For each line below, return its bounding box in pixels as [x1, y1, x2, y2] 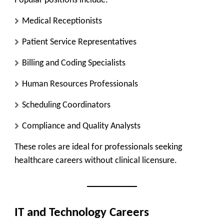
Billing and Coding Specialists [22, 58, 125, 68]
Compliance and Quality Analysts [22, 121, 140, 131]
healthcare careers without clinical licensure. [14, 155, 177, 165]
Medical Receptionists [22, 16, 102, 26]
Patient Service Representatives [22, 37, 136, 47]
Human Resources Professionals [22, 79, 138, 89]
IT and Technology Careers [14, 206, 149, 219]
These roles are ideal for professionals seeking [14, 142, 182, 152]
